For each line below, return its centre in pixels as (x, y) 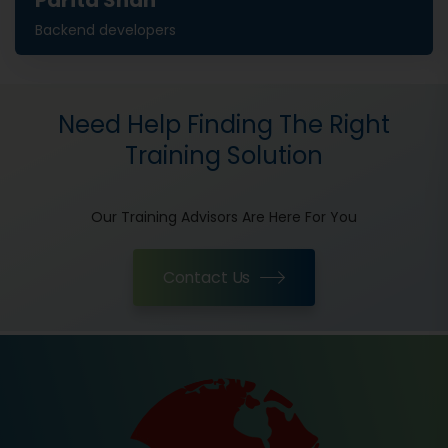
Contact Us (206, 277)
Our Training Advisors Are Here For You (224, 216)
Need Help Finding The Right (224, 124)
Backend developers (105, 30)
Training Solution (224, 155)
